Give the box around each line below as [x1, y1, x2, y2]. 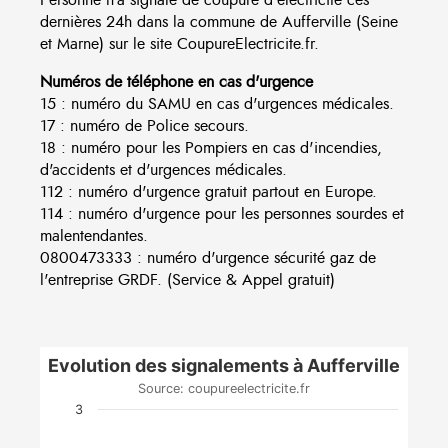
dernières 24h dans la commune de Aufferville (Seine [40, 10, 398, 33]
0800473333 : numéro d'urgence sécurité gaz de [40, 246, 376, 269]
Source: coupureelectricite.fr [138, 380, 310, 396]
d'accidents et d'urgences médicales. [40, 158, 287, 181]
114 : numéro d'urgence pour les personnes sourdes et [40, 202, 404, 225]
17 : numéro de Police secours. [40, 114, 249, 137]
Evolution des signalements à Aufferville [47, 354, 401, 376]
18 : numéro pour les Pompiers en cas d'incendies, [40, 136, 382, 159]
